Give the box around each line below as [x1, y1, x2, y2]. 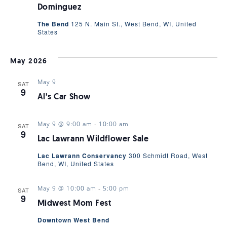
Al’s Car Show [37, 93, 91, 101]
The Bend [37, 19, 71, 28]
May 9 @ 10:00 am [37, 183, 96, 193]
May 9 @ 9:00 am [37, 119, 92, 128]
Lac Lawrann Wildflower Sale [37, 135, 149, 143]
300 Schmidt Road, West [128, 150, 208, 160]
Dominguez [37, 3, 82, 12]
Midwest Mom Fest [37, 199, 111, 208]
